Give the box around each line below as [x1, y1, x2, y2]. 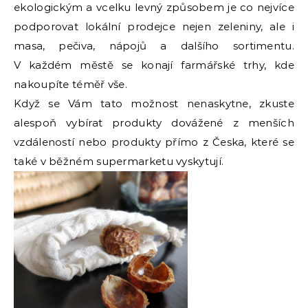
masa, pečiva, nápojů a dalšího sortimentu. [14, 39, 294, 52]
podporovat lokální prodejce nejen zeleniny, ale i [14, 20, 294, 33]
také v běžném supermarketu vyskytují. [14, 155, 224, 168]
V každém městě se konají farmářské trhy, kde [14, 58, 294, 71]
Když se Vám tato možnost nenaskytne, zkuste [14, 97, 294, 110]
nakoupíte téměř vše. [14, 78, 128, 91]
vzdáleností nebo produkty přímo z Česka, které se [14, 135, 294, 148]
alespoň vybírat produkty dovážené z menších [14, 116, 294, 129]
